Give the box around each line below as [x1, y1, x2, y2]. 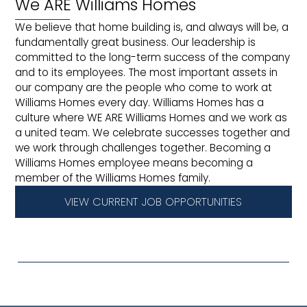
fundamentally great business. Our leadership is [15, 35, 256, 49]
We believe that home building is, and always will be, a [15, 20, 289, 34]
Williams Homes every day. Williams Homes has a [15, 95, 265, 110]
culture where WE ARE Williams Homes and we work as [15, 110, 288, 125]
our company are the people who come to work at [15, 80, 273, 95]
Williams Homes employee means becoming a [15, 156, 254, 170]
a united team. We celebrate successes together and [15, 125, 291, 140]
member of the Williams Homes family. [15, 171, 211, 185]
